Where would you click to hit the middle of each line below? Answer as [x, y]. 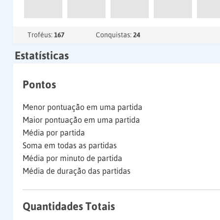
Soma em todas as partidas [70, 145]
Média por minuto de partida [72, 158]
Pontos [39, 84]
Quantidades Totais [69, 206]
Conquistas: [114, 35]
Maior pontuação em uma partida [81, 120]
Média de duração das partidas [77, 171]
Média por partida [54, 133]
